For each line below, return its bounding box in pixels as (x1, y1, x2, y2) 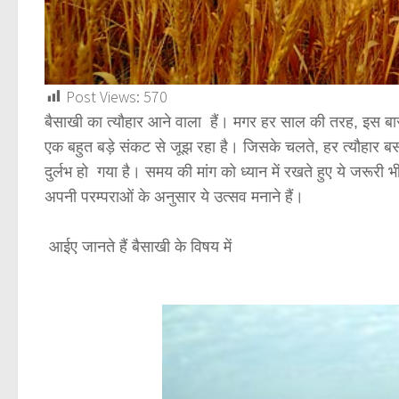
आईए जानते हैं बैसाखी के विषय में (45, 237, 236, 256)
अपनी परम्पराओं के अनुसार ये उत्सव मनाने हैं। (45, 187, 308, 206)
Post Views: (66, 85, 140, 107)
